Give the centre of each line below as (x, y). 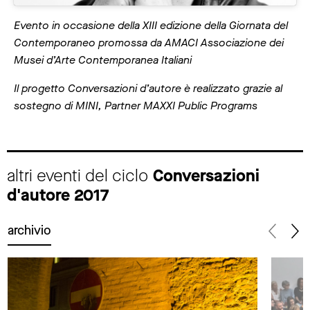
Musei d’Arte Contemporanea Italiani (103, 60)
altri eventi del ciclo (80, 175)
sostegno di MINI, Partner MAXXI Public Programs (136, 105)
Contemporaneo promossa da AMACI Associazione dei (149, 42)
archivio (29, 231)
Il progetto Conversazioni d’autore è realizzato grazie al (148, 88)
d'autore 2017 (58, 195)
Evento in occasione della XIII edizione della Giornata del (151, 25)
